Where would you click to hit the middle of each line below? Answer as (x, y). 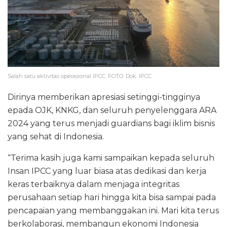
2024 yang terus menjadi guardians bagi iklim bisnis (111, 124)
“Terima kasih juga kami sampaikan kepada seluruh (111, 158)
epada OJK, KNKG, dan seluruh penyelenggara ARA (112, 110)
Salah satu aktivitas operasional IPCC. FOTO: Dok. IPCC (80, 76)
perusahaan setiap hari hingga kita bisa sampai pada (112, 198)
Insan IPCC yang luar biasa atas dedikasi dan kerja (107, 171)
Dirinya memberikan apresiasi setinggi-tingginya (104, 97)
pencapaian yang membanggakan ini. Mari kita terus (113, 211)
